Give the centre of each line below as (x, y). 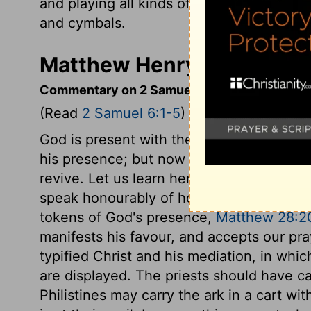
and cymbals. (83, 23)
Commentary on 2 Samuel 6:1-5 (135, 90)
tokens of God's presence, (128, 217)
